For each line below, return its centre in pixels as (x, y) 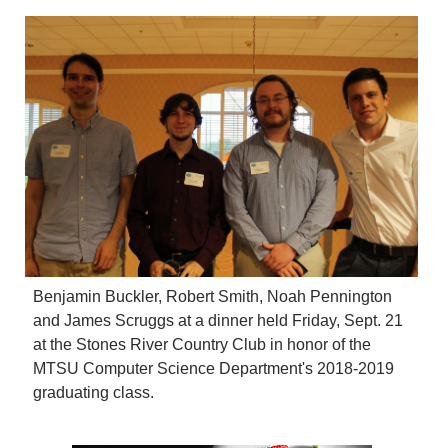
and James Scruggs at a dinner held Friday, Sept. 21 (218, 320)
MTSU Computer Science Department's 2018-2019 (214, 368)
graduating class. (94, 392)
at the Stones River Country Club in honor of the (202, 344)
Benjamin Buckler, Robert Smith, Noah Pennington (213, 296)
